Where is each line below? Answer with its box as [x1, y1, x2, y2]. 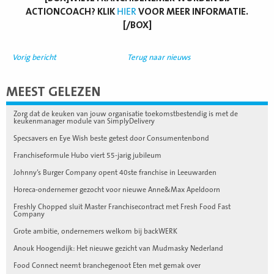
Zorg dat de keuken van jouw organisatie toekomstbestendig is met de [13, 109, 238, 118]
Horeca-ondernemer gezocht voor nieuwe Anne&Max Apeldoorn [13, 185, 220, 194]
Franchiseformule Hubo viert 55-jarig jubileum [13, 150, 161, 160]
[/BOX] [122, 19, 152, 31]
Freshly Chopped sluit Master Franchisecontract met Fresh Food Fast [13, 202, 231, 211]
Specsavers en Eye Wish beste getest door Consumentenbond [13, 133, 209, 143]
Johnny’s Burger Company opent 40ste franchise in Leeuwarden [13, 168, 217, 177]
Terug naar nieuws [127, 53, 191, 62]
